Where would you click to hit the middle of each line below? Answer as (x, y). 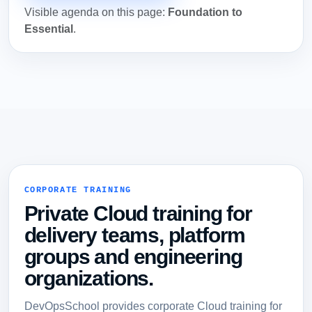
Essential (48, 29)
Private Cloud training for (138, 213)
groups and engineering (133, 256)
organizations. (89, 278)
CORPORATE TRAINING (78, 190)
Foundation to (205, 12)
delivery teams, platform (135, 235)
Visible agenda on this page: (96, 12)
